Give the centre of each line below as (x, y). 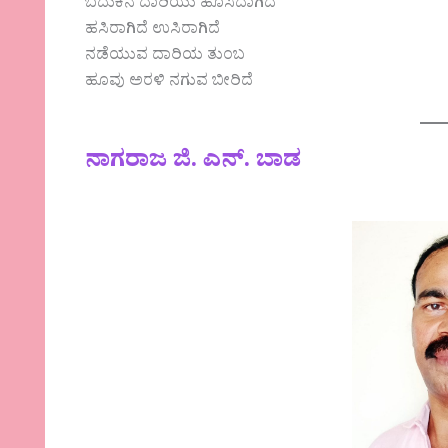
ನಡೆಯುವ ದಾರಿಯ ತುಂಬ (165, 57)
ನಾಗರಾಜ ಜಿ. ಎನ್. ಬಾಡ (193, 163)
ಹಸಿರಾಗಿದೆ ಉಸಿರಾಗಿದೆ (153, 31)
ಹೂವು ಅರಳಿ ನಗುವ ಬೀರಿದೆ (169, 83)
